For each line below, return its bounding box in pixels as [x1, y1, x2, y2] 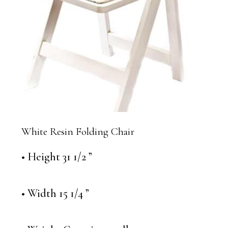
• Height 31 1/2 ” [21, 150, 92, 164]
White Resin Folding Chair [21, 125, 134, 138]
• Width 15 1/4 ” [21, 187, 89, 201]
